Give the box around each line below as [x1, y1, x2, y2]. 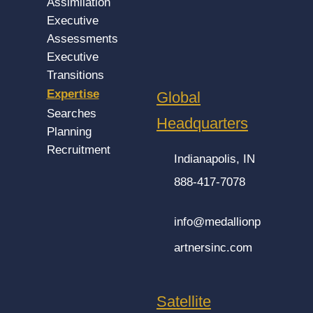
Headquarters [156, 114, 248, 132]
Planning [46, 125, 92, 139]
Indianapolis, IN [174, 152, 256, 166]
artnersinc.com [174, 240, 253, 254]
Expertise [46, 87, 99, 101]
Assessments [46, 31, 118, 45]
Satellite [156, 292, 211, 310]
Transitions [46, 68, 104, 82]
